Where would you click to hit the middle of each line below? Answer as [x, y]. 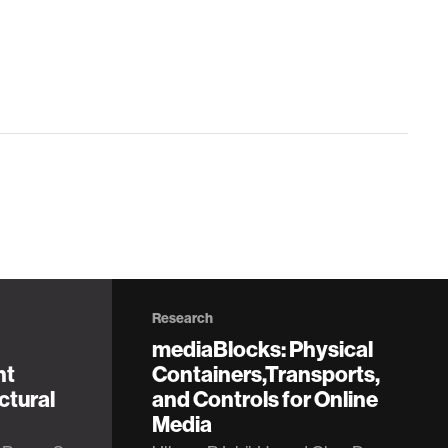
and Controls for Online [265, 399]
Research [182, 318]
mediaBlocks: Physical [262, 349]
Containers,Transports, [266, 374]
